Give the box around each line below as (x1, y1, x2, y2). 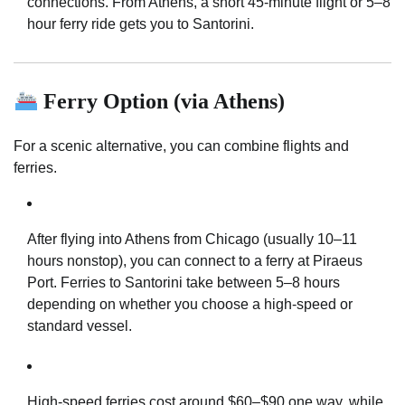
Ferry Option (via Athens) (38, 89, 286, 113)
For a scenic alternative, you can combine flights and (14, 137, 349, 154)
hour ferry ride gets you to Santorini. (27, 15, 254, 32)
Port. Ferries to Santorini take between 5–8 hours (27, 274, 340, 290)
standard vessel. (27, 317, 132, 334)
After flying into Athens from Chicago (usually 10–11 (27, 231, 357, 247)
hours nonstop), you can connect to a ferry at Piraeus (27, 252, 363, 268)
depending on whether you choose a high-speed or (27, 296, 353, 312)
